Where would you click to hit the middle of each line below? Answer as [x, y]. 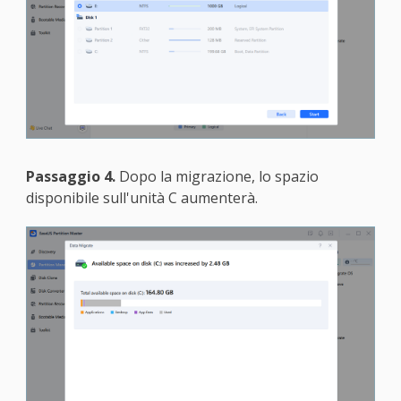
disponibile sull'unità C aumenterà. [141, 198]
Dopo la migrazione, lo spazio [217, 177]
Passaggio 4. [70, 177]
